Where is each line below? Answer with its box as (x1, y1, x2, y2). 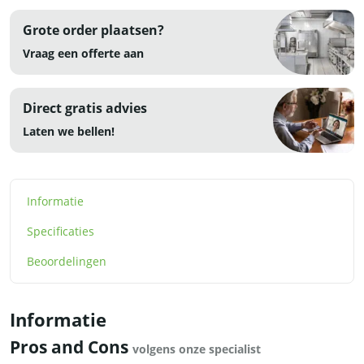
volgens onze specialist (132, 341, 261, 357)
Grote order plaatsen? (23, 21, 164, 40)
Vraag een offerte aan (23, 45, 144, 62)
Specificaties (27, 223, 94, 240)
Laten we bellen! (23, 123, 115, 140)
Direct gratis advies (23, 99, 147, 118)
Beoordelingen (27, 253, 106, 270)
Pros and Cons (10, 336, 132, 359)
